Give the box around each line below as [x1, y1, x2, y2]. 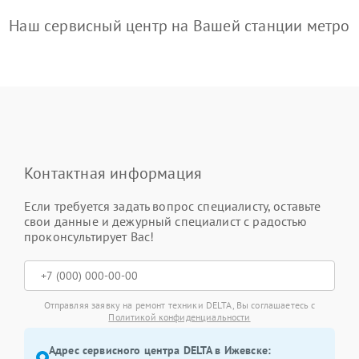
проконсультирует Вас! [24, 228, 155, 244]
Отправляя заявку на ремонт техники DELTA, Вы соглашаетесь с [43, 299, 316, 311]
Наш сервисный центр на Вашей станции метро [9, 15, 350, 36]
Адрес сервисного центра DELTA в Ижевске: [49, 343, 271, 357]
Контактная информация [24, 163, 203, 184]
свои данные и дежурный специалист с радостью [24, 213, 308, 229]
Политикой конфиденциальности [108, 311, 251, 323]
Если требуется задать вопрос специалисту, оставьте [24, 198, 321, 214]
